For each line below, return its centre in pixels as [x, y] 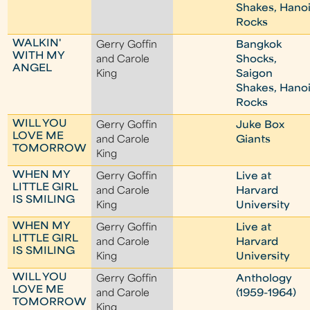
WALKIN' [37, 44]
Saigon [255, 74]
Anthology [264, 279]
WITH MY [39, 56]
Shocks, [257, 60]
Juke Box [261, 126]
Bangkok [259, 45]
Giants [254, 140]
